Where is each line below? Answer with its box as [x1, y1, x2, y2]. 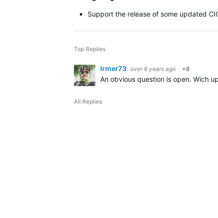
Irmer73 [100, 64, 128, 73]
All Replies [74, 98, 102, 105]
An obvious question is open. [100, 75, 193, 83]
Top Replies [74, 45, 106, 53]
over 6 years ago [130, 65, 176, 73]
